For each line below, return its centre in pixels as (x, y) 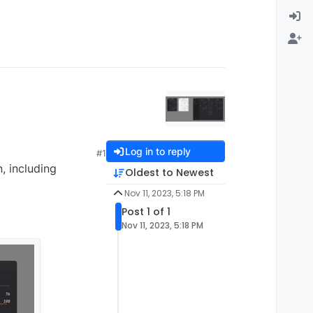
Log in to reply (158, 151)
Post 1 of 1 (146, 212)
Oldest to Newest (169, 173)
